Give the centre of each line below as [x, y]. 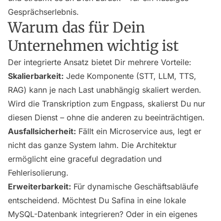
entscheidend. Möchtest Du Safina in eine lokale [97, 201]
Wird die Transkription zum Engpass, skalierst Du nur [107, 104]
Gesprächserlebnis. [43, 12]
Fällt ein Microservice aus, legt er [139, 131]
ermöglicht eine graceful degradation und [85, 159]
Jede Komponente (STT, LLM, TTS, [130, 76]
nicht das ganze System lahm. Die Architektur [92, 145]
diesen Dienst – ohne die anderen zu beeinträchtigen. [106, 118]
